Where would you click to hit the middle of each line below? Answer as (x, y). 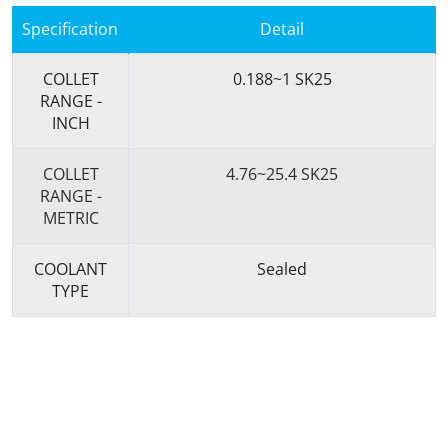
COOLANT (70, 268)
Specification (70, 28)
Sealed (282, 268)
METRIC (70, 217)
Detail (282, 28)
